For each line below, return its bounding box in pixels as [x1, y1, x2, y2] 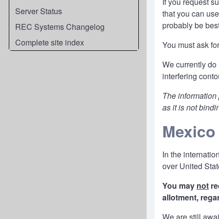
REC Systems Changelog [15, 21, 105, 32]
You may [162, 180, 197, 191]
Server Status [15, 5, 62, 17]
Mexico [162, 120, 216, 142]
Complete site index [15, 37, 84, 48]
